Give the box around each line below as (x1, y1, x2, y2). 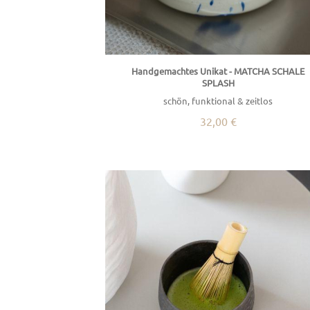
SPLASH (201, 77, 235, 89)
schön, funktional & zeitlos (163, 95, 273, 107)
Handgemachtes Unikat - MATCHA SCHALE (131, 65, 305, 77)
